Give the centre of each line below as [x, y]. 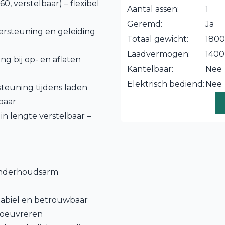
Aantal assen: [153, 9]
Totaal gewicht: [158, 39]
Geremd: [145, 24]
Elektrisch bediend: [166, 84]
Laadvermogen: [158, 54]
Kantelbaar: [150, 69]
